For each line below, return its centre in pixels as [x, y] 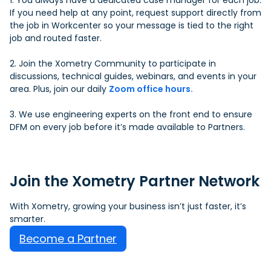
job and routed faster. [56, 38]
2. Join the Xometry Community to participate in [113, 64]
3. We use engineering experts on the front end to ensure [131, 115]
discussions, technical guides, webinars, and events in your [133, 77]
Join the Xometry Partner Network [135, 181]
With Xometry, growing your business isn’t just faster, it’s [128, 207]
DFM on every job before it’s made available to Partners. [127, 127]
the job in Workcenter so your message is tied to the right [132, 26]
